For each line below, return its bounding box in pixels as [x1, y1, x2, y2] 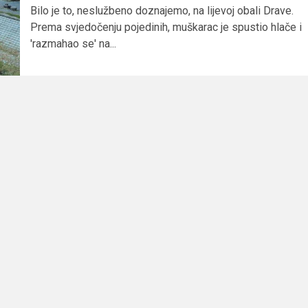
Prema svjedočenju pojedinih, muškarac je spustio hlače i [30, 21, 302, 34]
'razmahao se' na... [30, 37, 116, 51]
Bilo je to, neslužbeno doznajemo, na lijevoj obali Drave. [30, 4, 294, 18]
